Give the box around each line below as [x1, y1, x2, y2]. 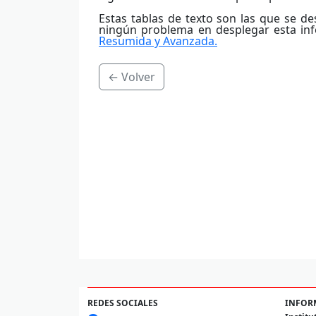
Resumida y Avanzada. [99, 32, 217, 49]
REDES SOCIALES [87, 296, 158, 309]
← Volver [108, 68, 155, 85]
